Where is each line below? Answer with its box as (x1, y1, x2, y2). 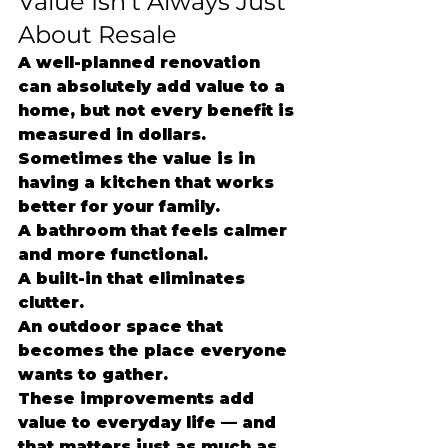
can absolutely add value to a (18, 77, 290, 96)
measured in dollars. (18, 125, 206, 144)
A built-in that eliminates (18, 269, 250, 288)
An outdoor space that (18, 317, 228, 336)
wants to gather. (18, 365, 168, 384)
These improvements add (18, 389, 259, 408)
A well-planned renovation (18, 53, 265, 72)
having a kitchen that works (18, 173, 279, 192)
